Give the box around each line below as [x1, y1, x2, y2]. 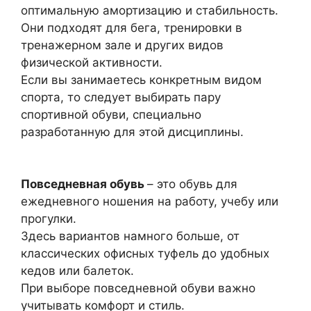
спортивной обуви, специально [21, 107, 201, 121]
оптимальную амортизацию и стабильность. [21, 3, 278, 17]
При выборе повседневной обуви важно [21, 281, 255, 295]
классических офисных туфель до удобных [21, 246, 269, 260]
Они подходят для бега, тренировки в [21, 20, 242, 35]
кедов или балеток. [21, 264, 134, 278]
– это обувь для [147, 177, 237, 191]
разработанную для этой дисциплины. [21, 124, 244, 139]
